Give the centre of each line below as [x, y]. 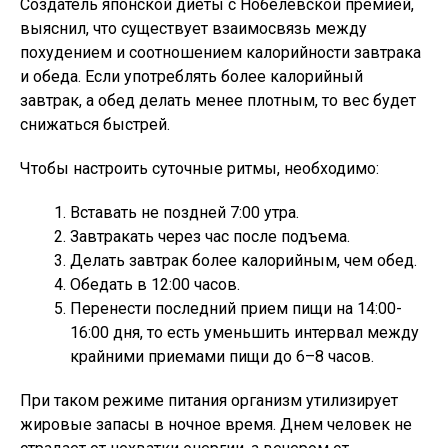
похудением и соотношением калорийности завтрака [220, 52]
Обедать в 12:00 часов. [155, 284]
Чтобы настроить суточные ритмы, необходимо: [199, 168]
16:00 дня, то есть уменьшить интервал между [244, 332]
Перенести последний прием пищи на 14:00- [236, 308]
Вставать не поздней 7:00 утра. [184, 212]
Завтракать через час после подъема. [210, 236]
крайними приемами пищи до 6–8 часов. [222, 356]
